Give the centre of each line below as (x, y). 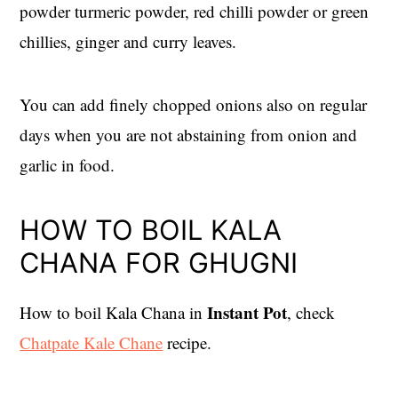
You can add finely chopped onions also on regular (194, 105)
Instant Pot (245, 313)
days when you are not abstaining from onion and (189, 135)
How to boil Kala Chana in (111, 313)
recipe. (187, 343)
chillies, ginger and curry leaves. (128, 42)
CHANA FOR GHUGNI (159, 263)
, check (311, 313)
